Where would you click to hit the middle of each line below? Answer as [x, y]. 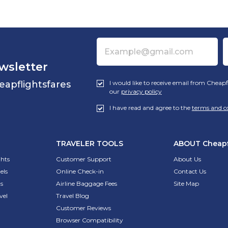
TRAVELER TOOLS [90, 144]
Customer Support [84, 159]
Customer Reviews [83, 208]
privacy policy [141, 92]
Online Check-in [80, 172]
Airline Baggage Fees [87, 184]
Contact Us [190, 172]
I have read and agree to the [150, 108]
